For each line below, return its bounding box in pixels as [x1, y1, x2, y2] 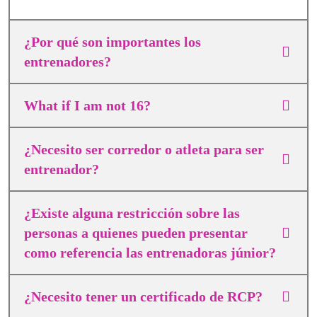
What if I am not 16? [24, 98, 151, 113]
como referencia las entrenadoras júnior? [24, 245, 276, 260]
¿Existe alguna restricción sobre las [24, 205, 240, 221]
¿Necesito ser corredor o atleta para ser [24, 142, 264, 157]
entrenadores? [24, 54, 111, 69]
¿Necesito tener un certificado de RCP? [24, 289, 263, 304]
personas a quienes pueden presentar [24, 225, 248, 241]
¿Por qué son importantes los [24, 34, 201, 50]
